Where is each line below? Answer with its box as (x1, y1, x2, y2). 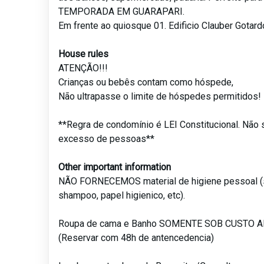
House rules (58, 48, 109, 60)
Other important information (58, 161, 171, 173)
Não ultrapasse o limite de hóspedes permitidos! (58, 91, 262, 103)
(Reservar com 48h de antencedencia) (58, 232, 214, 244)
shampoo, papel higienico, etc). (58, 190, 186, 202)
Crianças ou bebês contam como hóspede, (58, 77, 234, 88)
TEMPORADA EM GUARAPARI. (58, 6, 185, 18)
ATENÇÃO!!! (58, 62, 108, 74)
